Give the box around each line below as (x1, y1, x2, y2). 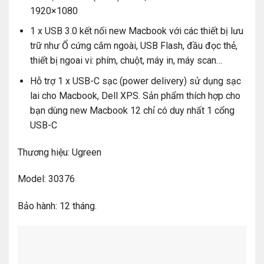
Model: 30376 (18, 173, 75, 185)
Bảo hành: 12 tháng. (18, 200, 97, 212)
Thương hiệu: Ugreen (18, 146, 101, 158)
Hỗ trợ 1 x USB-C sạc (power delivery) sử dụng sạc (29, 75, 241, 87)
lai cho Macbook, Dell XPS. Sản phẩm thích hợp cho (29, 90, 240, 101)
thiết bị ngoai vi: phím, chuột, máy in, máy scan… (29, 55, 222, 67)
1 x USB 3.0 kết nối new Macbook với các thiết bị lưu (29, 25, 243, 37)
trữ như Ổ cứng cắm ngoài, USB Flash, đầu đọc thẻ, (29, 40, 237, 52)
